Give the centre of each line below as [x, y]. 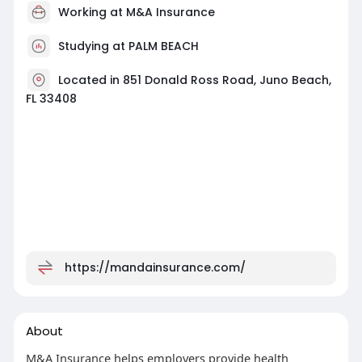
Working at [92, 12]
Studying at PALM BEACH [128, 46]
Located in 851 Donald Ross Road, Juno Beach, [194, 80]
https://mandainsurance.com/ [155, 267]
